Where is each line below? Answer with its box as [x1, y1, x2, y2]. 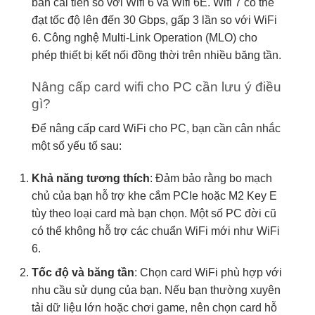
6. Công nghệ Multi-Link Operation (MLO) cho [32, 32, 257, 44]
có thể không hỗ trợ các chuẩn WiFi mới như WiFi [32, 224, 280, 237]
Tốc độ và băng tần [32, 266, 134, 279]
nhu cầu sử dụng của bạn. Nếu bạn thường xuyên [32, 284, 281, 297]
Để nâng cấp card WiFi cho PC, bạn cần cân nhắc [32, 122, 281, 134]
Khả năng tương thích [32, 172, 150, 184]
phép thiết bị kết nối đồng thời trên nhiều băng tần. [32, 49, 281, 62]
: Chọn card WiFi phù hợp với [134, 266, 282, 279]
